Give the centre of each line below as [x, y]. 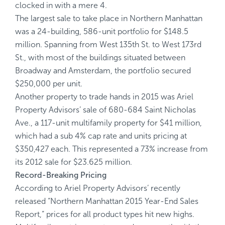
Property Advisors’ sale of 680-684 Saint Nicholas [105, 110]
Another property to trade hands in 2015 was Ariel [104, 97]
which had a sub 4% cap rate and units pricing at [101, 136]
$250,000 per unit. [49, 84]
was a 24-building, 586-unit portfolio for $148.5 [102, 31]
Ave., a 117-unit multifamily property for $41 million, [108, 123]
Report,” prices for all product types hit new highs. [105, 214]
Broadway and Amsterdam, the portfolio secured [103, 71]
